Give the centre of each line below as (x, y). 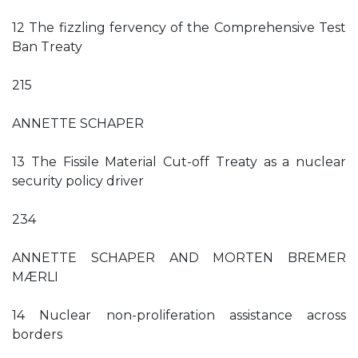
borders (37, 334)
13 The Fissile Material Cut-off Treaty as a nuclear (179, 162)
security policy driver (78, 181)
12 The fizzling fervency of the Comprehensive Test (179, 28)
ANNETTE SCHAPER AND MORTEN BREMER (179, 258)
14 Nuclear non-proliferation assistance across (179, 315)
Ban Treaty (47, 47)
